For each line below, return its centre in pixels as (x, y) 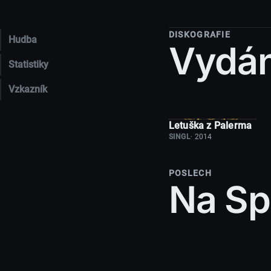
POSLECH (190, 174)
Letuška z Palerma (210, 126)
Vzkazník (28, 90)
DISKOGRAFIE (200, 35)
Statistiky (29, 65)
